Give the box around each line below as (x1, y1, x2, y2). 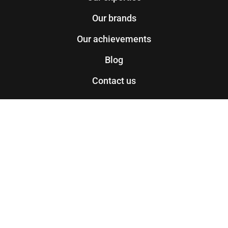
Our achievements (77, 33, 151, 44)
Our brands (92, 12, 136, 23)
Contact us (92, 75, 136, 86)
